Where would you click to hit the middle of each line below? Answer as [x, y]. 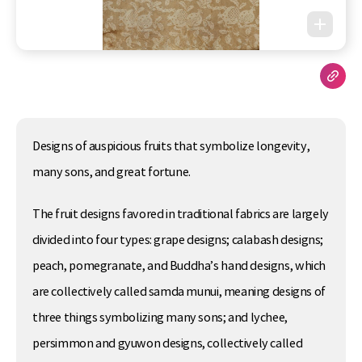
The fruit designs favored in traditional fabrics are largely [181, 214]
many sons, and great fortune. [112, 173]
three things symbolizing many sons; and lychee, [160, 317]
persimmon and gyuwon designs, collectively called [168, 343]
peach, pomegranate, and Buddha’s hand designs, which [179, 265]
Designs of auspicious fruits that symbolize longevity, [171, 147]
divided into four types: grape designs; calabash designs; [178, 240]
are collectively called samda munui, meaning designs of [179, 291]
